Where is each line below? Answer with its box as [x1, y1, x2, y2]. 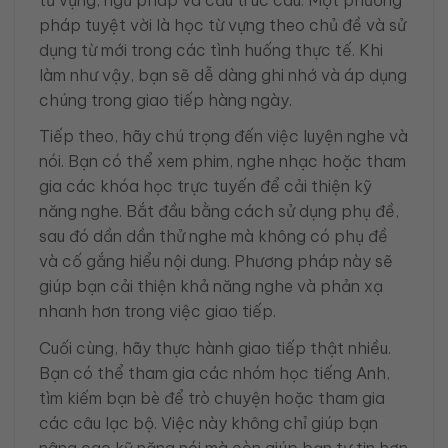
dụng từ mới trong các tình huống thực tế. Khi [39, 40, 383, 61]
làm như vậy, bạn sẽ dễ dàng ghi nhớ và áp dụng [39, 65, 407, 86]
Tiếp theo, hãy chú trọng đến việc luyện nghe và [39, 126, 408, 147]
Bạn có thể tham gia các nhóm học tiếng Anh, [39, 362, 390, 383]
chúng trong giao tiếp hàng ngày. [39, 90, 292, 111]
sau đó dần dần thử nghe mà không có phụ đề [39, 226, 388, 247]
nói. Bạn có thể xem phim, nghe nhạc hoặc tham [39, 151, 406, 172]
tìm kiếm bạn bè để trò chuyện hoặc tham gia [39, 387, 385, 408]
